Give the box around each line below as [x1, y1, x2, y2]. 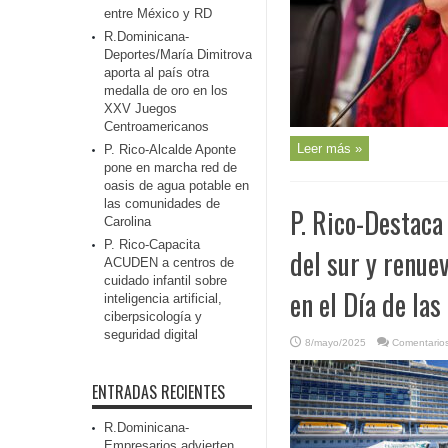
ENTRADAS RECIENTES [92, 380, 225, 404]
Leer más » [297, 141, 362, 156]
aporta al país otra [104, 65, 209, 80]
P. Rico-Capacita [104, 237, 200, 252]
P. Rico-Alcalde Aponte [104, 142, 236, 157]
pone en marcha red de [104, 160, 237, 175]
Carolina [104, 214, 151, 229]
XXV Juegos [104, 101, 177, 116]
